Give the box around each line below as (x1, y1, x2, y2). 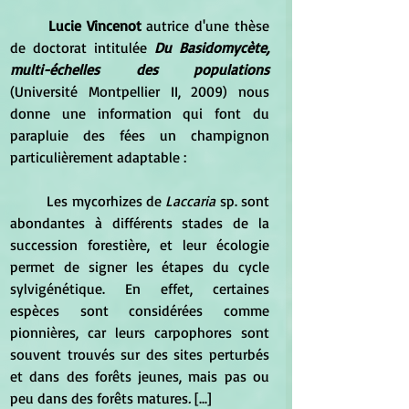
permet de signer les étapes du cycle (10, 257, 269, 276)
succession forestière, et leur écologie (10, 235, 269, 254)
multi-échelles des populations (10, 59, 269, 79)
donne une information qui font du (10, 103, 269, 122)
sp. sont (215, 191, 270, 210)
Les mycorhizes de (47, 191, 166, 210)
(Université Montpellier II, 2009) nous (10, 81, 269, 100)
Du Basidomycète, (154, 37, 269, 57)
